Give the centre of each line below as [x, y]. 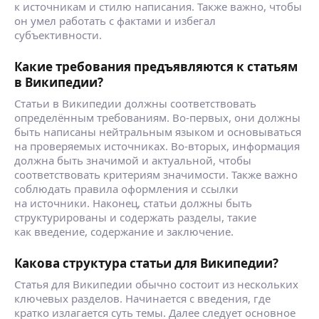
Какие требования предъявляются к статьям [156, 66]
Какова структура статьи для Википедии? [146, 263]
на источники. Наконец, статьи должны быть [133, 203]
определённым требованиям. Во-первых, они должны [157, 117]
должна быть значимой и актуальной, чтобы [133, 160]
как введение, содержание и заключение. [124, 231]
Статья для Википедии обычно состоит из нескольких [156, 284]
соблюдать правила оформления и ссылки [126, 188]
